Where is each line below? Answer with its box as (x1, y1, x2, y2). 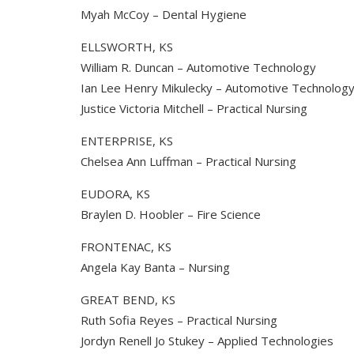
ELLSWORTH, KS (81, 39, 173, 55)
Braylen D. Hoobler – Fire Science (81, 206, 261, 222)
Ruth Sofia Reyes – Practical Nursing (81, 312, 277, 328)
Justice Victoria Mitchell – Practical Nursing (81, 100, 307, 116)
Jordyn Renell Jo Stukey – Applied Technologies (81, 333, 333, 348)
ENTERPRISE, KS (81, 133, 173, 149)
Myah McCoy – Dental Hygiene (81, 6, 247, 22)
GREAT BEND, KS (81, 292, 175, 307)
